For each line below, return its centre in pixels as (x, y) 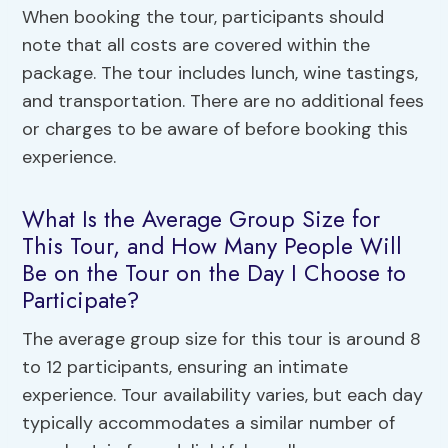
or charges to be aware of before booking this (215, 129)
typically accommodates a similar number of (209, 423)
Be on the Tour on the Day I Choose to (214, 272)
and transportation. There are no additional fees (223, 101)
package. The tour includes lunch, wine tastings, (220, 73)
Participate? (81, 299)
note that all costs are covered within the (196, 45)
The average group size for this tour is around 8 (222, 339)
